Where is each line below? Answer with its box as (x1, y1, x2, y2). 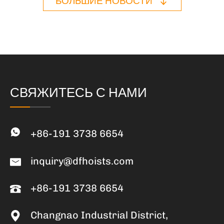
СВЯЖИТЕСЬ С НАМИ (9, 84, 147, 101)
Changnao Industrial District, (30, 208, 168, 221)
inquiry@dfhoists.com (30, 154, 133, 167)
